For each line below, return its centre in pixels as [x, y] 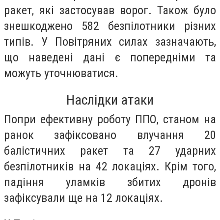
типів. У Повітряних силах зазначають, [110, 41]
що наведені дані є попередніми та [110, 57]
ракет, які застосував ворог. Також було [110, 10]
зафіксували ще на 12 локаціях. [83, 198]
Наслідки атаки [110, 100]
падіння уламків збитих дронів [110, 182]
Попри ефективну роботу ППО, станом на [110, 119]
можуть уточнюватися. [61, 73]
